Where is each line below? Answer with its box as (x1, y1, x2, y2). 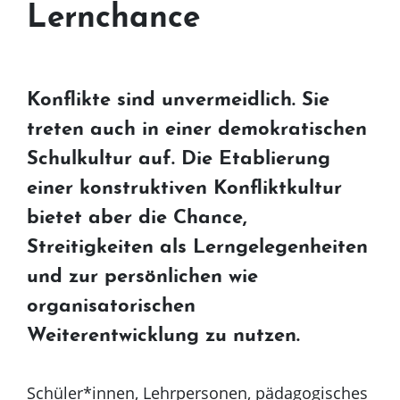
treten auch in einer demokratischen (27, 120, 367, 141)
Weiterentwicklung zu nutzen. (27, 326, 300, 347)
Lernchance (27, 4, 200, 36)
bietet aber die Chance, (27, 208, 247, 229)
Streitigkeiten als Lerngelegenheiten (27, 237, 368, 259)
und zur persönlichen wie (27, 267, 258, 288)
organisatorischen (27, 296, 196, 318)
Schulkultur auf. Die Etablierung (27, 149, 330, 171)
